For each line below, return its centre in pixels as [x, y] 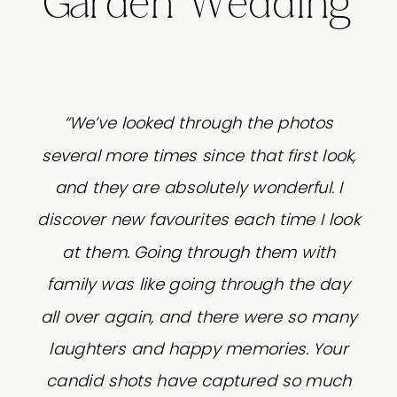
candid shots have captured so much [198, 381]
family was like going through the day [198, 284]
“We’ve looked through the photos [198, 123]
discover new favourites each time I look [198, 220]
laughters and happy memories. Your [198, 349]
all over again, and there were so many [198, 317]
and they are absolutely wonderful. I [198, 188]
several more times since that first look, [198, 156]
